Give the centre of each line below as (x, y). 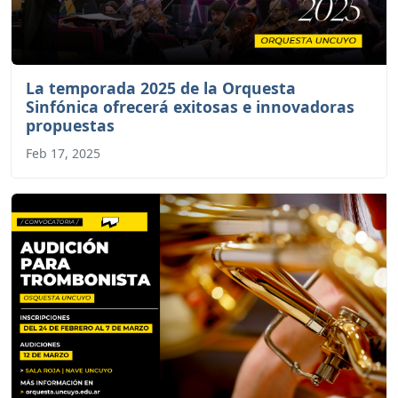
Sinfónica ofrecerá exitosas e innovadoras (190, 107)
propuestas (70, 126)
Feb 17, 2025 (63, 154)
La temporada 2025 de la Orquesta (161, 88)
